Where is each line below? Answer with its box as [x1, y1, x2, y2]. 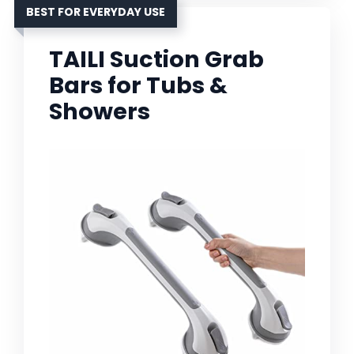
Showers [49, 96, 150, 128]
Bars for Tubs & [49, 70, 228, 102]
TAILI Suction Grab [49, 43, 264, 76]
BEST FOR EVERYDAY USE [26, 4, 165, 21]
